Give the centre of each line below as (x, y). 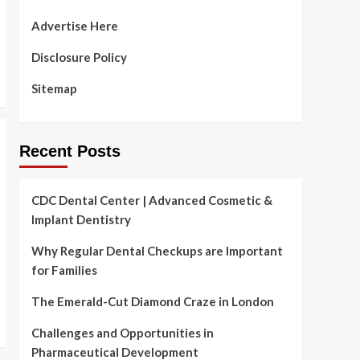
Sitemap (54, 89)
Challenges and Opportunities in (122, 333)
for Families (64, 270)
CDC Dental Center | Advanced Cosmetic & (151, 200)
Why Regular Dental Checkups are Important (157, 251)
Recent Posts (70, 151)
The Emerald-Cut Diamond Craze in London (152, 302)
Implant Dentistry (81, 220)
